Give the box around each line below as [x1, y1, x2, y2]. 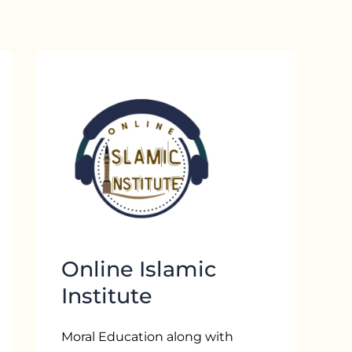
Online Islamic [61, 256, 216, 282]
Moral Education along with [61, 329, 233, 345]
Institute [61, 283, 152, 309]
